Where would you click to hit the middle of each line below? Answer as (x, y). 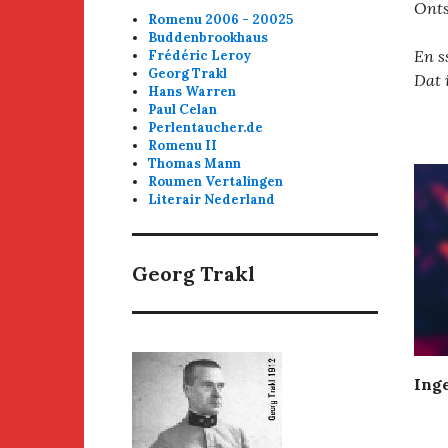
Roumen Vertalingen (216, 182)
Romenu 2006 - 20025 (221, 20)
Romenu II (183, 146)
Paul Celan (183, 110)
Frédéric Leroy (200, 56)
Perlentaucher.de (206, 128)
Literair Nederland (212, 200)
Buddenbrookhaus (208, 38)
